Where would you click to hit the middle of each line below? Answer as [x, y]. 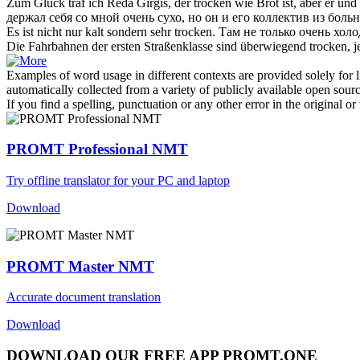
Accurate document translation [84, 297]
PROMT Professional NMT [97, 149]
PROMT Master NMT [80, 266]
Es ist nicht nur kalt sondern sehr [90, 31]
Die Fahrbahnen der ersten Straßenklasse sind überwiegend [158, 46]
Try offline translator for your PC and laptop [118, 181]
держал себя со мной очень [82, 17]
